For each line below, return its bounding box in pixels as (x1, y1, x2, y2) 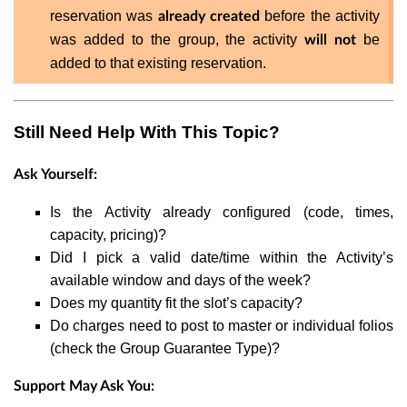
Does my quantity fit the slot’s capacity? (50, 294, 303, 311)
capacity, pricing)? (50, 226, 166, 243)
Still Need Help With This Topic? (14, 123, 280, 143)
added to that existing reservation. (50, 55, 266, 72)
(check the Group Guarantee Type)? (50, 340, 280, 356)
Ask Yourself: (14, 166, 97, 182)
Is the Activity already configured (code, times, (50, 203, 393, 220)
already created (157, 9, 261, 25)
